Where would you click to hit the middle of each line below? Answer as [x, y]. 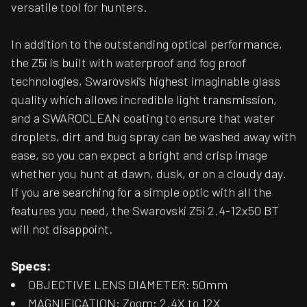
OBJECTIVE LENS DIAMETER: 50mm [128, 285]
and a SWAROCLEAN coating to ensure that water [143, 118]
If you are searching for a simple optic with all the [141, 192]
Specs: [31, 266]
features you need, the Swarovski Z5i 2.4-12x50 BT [145, 211]
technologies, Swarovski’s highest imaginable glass [146, 81]
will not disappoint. [62, 229]
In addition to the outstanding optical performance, [147, 44]
